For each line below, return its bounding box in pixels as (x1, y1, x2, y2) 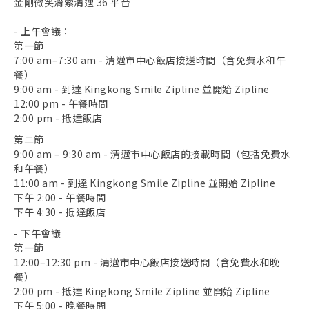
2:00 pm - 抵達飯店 (14, 111, 102, 126)
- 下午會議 (14, 226, 61, 241)
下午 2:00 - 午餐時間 (14, 190, 106, 205)
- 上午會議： (14, 24, 71, 39)
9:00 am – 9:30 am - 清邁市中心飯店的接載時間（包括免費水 (14, 147, 290, 161)
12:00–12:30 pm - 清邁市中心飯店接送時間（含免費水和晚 (14, 255, 280, 270)
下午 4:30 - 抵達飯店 (14, 205, 106, 219)
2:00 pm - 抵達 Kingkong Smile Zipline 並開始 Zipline (14, 284, 270, 299)
